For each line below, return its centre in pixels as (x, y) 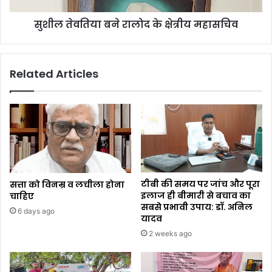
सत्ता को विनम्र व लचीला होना (67, 185)
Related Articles (54, 74)
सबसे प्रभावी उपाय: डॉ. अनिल (197, 207)
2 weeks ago (170, 233)
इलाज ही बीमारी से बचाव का (196, 195)
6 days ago (36, 211)
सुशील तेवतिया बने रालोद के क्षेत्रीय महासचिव (136, 25)
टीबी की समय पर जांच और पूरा (200, 184)
